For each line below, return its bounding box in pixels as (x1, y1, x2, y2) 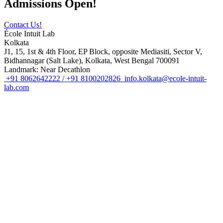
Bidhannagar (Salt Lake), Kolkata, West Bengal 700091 (4, 56, 180, 65)
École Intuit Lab (4, 29, 55, 38)
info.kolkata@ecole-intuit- (124, 74, 207, 83)
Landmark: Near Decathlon (4, 65, 90, 74)
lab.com (4, 83, 29, 92)
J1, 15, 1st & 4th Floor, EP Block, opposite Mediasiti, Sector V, (4, 47, 202, 56)
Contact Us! (4, 20, 42, 29)
